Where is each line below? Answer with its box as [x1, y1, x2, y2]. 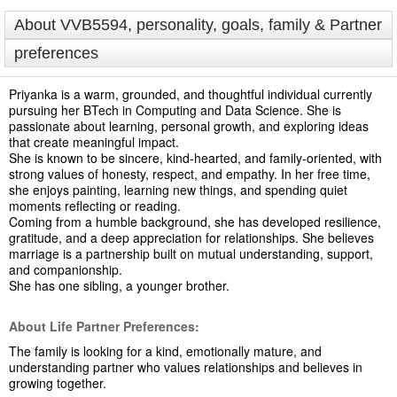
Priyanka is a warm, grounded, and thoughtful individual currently [9, 85, 372, 103]
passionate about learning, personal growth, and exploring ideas [9, 117, 369, 135]
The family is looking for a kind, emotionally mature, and [9, 342, 322, 360]
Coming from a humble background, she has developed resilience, [9, 213, 381, 230]
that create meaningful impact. [9, 133, 179, 151]
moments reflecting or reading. [9, 197, 181, 214]
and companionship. [9, 261, 122, 278]
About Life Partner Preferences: [9, 317, 199, 335]
